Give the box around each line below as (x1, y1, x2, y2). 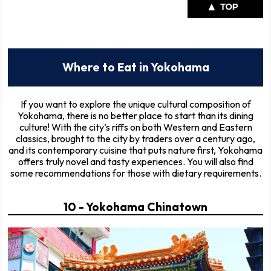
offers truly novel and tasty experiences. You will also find (18, 155, 253, 168)
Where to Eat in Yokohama (62, 59, 209, 74)
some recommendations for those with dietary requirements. (10, 166, 261, 179)
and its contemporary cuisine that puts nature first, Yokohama (8, 143, 263, 156)
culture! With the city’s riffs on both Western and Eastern (19, 120, 252, 133)
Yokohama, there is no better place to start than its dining (18, 109, 253, 122)
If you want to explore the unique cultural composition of (20, 97, 251, 110)
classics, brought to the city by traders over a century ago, (16, 132, 255, 145)
